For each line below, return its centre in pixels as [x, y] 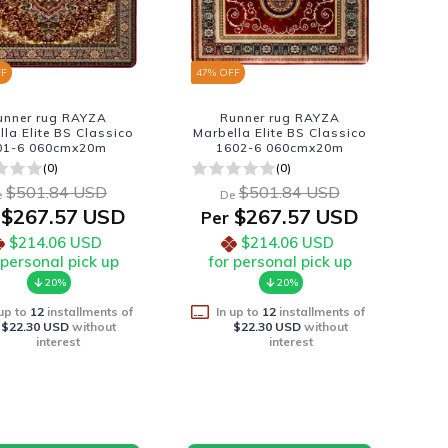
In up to [239, 311]
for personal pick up [279, 261]
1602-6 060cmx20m [279, 147]
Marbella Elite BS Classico [279, 132]
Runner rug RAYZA [279, 117]
